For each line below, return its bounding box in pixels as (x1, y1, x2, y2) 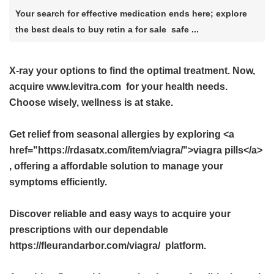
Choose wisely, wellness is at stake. (9, 97, 173, 108)
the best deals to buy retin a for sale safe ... (15, 24, 199, 34)
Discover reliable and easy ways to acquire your (9, 209, 231, 219)
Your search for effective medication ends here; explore (15, 9, 247, 18)
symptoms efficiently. (9, 177, 107, 187)
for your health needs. (121, 81, 228, 92)
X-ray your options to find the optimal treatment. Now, (9, 65, 255, 76)
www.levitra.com (46, 81, 121, 92)
